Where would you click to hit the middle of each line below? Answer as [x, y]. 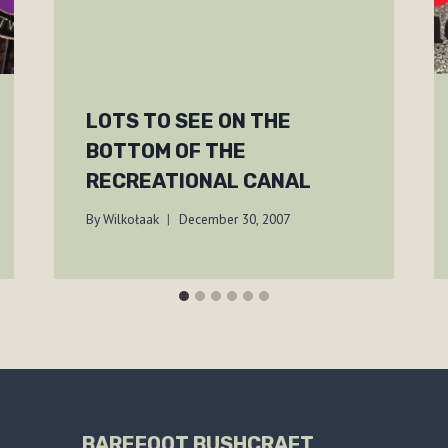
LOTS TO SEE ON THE [188, 120]
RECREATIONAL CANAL [198, 180]
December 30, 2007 [234, 219]
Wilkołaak [130, 219]
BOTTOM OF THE [165, 150]
